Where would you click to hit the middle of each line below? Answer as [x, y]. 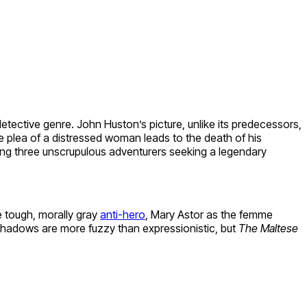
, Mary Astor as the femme [209, 214]
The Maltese [268, 228]
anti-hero [123, 214]
